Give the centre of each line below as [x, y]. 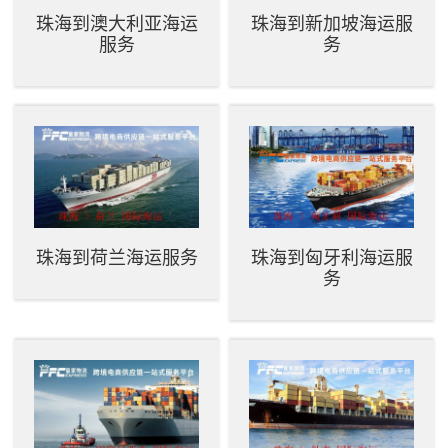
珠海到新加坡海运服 [331, 24]
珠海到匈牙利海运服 [331, 257]
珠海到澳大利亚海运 [116, 24]
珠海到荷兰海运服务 [116, 257]
